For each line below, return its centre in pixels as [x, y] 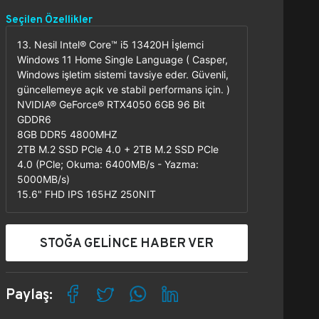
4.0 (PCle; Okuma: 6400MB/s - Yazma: [108, 164]
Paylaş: [29, 294]
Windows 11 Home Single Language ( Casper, [122, 59]
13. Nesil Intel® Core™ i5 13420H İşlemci [110, 45]
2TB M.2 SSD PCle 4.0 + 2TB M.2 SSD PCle [118, 149]
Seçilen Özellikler [49, 19]
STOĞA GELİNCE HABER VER [127, 242]
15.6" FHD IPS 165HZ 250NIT [87, 194]
